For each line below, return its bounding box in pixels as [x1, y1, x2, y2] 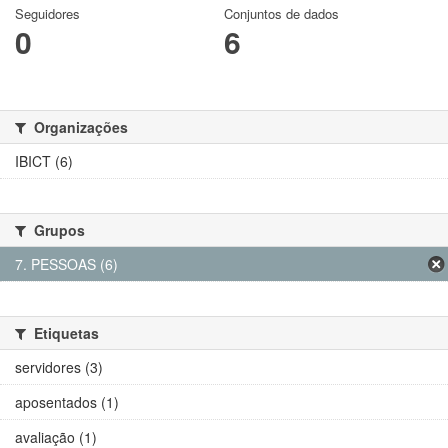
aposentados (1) [15, 391, 119, 412]
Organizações [30, 116, 128, 137]
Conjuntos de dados [224, 3, 339, 23]
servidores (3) [15, 356, 103, 377]
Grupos [30, 219, 85, 240]
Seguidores [15, 3, 80, 23]
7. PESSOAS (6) [15, 253, 118, 274]
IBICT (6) [15, 150, 73, 171]
